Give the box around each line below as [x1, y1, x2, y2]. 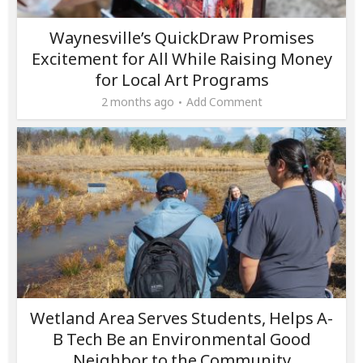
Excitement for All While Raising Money [31, 47, 332, 70]
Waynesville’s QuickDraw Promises [49, 26, 314, 49]
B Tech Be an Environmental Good [52, 327, 311, 350]
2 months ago [100, 93, 174, 109]
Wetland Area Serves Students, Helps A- [30, 306, 333, 329]
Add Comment [186, 93, 263, 109]
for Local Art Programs [94, 68, 269, 91]
